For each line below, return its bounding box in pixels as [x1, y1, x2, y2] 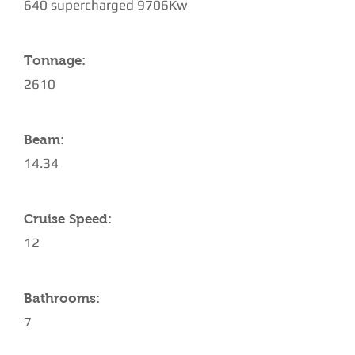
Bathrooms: [24, 291, 100, 306]
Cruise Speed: [24, 212, 112, 227]
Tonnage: [24, 53, 86, 68]
